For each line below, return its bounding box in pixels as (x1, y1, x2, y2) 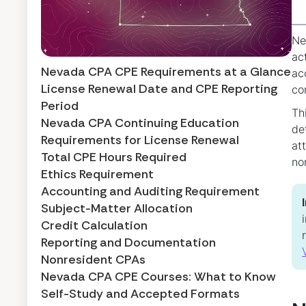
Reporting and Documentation (41, 234, 216, 251)
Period (41, 97, 79, 114)
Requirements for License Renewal (41, 131, 239, 148)
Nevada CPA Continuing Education (41, 114, 239, 131)
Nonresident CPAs (41, 251, 145, 268)
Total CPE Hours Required (41, 148, 186, 165)
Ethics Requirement (41, 165, 154, 182)
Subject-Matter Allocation (41, 199, 193, 217)
